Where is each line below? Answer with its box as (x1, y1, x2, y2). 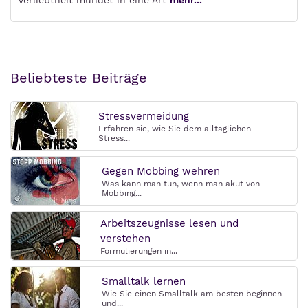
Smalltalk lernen (102, 275, 186, 287)
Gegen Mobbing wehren (102, 165, 220, 177)
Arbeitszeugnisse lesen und (100, 217, 239, 230)
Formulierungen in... (100, 246, 177, 256)
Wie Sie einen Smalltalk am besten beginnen (102, 289, 282, 298)
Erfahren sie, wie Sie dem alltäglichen (98, 124, 251, 133)
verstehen (100, 232, 151, 245)
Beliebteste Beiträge (10, 69, 147, 86)
